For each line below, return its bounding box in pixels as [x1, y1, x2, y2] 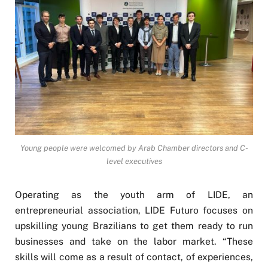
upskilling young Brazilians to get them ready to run [15, 220, 253, 232]
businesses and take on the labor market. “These [15, 236, 253, 248]
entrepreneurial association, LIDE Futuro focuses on [15, 205, 253, 217]
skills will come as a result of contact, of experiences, [15, 251, 253, 263]
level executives [106, 157, 162, 166]
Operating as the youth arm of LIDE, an [15, 189, 253, 201]
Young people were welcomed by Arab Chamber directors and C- [20, 144, 248, 153]
